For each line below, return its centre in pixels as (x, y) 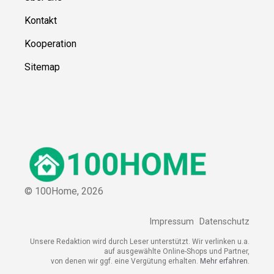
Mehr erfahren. (225, 261)
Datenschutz (224, 222)
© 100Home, (53, 191)
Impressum (172, 222)
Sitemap (42, 67)
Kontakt (41, 20)
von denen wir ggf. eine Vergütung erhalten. (125, 261)
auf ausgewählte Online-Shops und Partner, (177, 252)
